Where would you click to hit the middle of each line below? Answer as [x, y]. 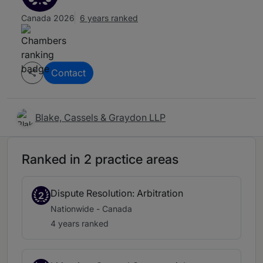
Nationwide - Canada [91, 209]
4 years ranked [80, 224]
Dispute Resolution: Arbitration [117, 193]
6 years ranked [109, 18]
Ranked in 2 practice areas [100, 159]
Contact [68, 73]
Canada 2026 [48, 18]
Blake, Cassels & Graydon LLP [100, 118]
